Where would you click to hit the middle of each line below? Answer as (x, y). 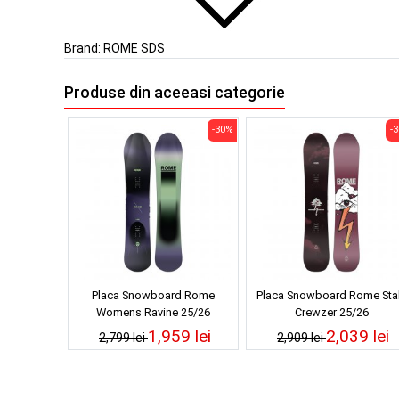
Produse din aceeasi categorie (175, 93)
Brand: (84, 48)
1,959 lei (179, 337)
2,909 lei (301, 338)
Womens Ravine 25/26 (153, 313)
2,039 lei (358, 337)
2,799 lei (123, 338)
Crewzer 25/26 (331, 313)
